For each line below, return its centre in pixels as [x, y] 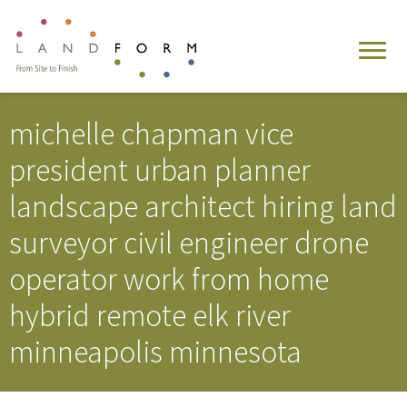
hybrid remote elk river [150, 315]
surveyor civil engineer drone [189, 242]
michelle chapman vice [151, 133]
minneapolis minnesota [155, 351]
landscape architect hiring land [203, 206]
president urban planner [160, 169]
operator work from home [169, 278]
